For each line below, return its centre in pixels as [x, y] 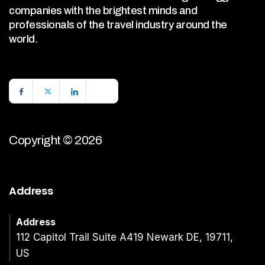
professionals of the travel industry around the [118, 25]
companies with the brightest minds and [103, 11]
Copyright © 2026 [55, 140]
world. [23, 39]
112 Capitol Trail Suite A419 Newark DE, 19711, [125, 237]
